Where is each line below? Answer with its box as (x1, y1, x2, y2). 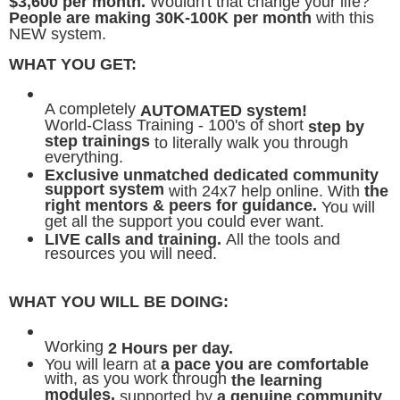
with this (312, 8, 374, 27)
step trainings (45, 131, 150, 153)
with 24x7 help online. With (164, 181, 364, 200)
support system (45, 179, 164, 201)
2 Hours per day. (108, 338, 233, 357)
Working (45, 337, 108, 358)
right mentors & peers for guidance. (45, 196, 317, 217)
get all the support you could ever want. (45, 212, 324, 233)
